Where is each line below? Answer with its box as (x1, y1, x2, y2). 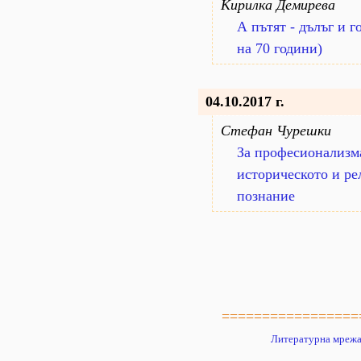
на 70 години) (237, 40, 322, 56)
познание (237, 188, 295, 204)
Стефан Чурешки (221, 122, 331, 139)
